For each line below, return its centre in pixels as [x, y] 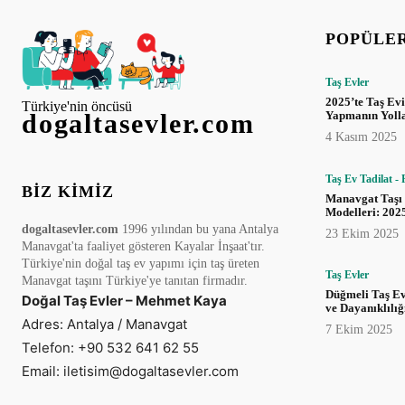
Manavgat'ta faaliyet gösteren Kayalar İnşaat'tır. [143, 247]
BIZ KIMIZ [68, 192]
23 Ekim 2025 [362, 233]
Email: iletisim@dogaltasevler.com [130, 372]
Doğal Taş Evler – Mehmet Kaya [124, 301]
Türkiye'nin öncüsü [77, 107]
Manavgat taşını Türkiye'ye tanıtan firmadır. [135, 281]
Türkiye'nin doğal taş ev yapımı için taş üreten [141, 264]
